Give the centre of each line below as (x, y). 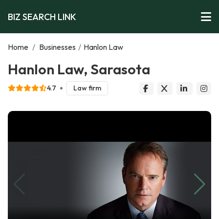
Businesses (57, 47)
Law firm (87, 88)
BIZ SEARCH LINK (42, 17)
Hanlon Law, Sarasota (79, 69)
